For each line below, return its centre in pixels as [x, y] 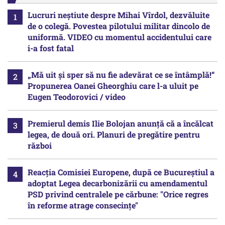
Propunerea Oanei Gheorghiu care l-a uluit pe [113, 86]
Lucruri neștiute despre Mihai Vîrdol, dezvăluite [119, 15]
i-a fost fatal [51, 48]
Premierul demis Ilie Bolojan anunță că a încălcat [121, 124]
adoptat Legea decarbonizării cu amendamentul [118, 183]
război [40, 146]
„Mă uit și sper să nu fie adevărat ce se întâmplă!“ [121, 75]
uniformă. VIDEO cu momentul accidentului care [120, 37]
